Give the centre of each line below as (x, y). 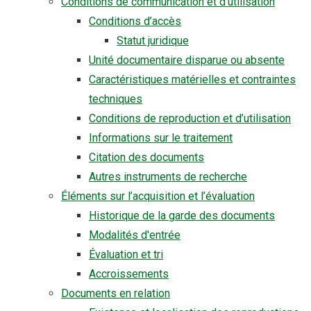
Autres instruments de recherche (168, 177)
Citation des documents (146, 157)
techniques (116, 99)
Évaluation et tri (126, 254)
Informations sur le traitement (161, 138)
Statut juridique (153, 41)
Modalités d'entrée (135, 235)
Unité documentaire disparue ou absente (187, 60)
